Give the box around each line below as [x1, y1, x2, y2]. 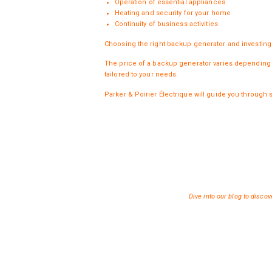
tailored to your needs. [104, 70, 178, 79]
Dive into [188, 192, 217, 200]
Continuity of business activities [114, 19, 218, 28]
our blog [216, 192, 242, 200]
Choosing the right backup [104, 39, 194, 48]
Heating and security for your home [114, 8, 231, 17]
